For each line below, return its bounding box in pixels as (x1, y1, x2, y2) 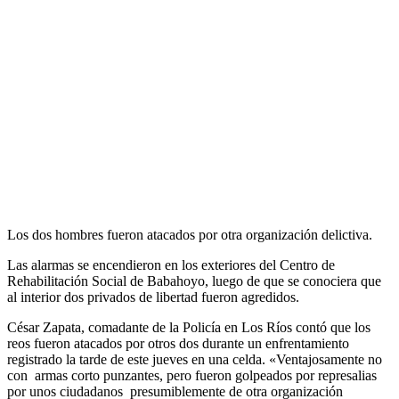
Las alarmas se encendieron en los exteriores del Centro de (7, 256, 335, 273)
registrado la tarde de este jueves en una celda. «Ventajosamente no (7, 351, 382, 367)
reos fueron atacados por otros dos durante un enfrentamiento (7, 335, 349, 351)
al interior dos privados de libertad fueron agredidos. (7, 289, 299, 305)
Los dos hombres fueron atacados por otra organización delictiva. (7, 226, 372, 242)
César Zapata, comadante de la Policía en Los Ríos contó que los (7, 319, 370, 335)
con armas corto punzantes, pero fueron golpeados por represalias (7, 367, 377, 383)
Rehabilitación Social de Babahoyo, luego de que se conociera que (7, 273, 381, 289)
